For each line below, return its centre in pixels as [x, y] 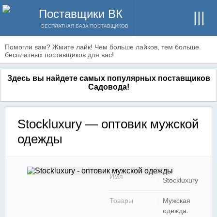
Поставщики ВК [81, 14]
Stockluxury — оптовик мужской [108, 124]
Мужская [177, 201]
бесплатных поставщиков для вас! [59, 55]
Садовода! [108, 87]
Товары [121, 201]
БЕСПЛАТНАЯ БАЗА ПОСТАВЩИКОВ [85, 26]
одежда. [176, 211]
